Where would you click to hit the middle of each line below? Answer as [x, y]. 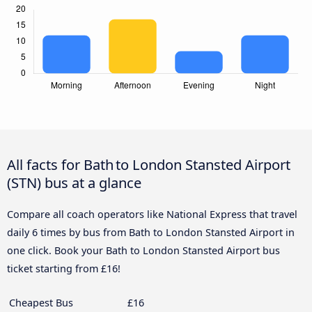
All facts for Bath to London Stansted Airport [149, 164]
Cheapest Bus [41, 302]
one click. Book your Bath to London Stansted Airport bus [143, 250]
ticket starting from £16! [64, 268]
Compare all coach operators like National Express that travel [152, 214]
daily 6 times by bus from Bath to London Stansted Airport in [151, 232]
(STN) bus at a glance [74, 182]
